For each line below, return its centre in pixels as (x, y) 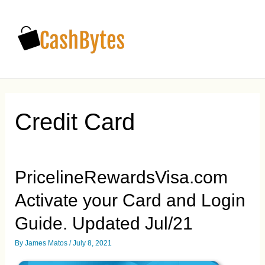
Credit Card (75, 122)
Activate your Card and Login (130, 201)
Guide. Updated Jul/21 (104, 224)
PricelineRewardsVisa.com (122, 177)
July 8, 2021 (93, 243)
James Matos (46, 243)
